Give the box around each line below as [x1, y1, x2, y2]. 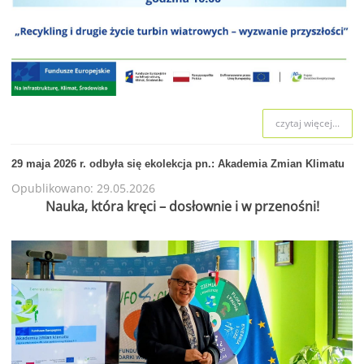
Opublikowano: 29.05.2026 [11, 180, 155, 196]
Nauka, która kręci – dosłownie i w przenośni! [45, 197, 319, 216]
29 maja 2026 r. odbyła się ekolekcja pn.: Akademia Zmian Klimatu [11, 157, 344, 170]
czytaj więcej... [275, 115, 340, 130]
